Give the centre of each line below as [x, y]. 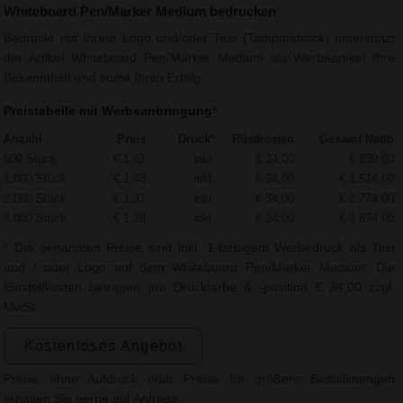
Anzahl [23, 139]
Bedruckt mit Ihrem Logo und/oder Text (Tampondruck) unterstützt [200, 38]
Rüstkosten [264, 139]
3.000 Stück [36, 218]
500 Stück [31, 158]
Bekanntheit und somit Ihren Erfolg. [104, 77]
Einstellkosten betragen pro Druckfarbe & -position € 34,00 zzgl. [200, 287]
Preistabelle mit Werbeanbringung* [111, 112]
